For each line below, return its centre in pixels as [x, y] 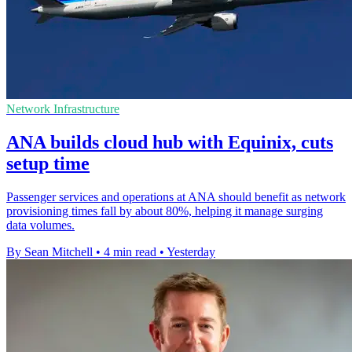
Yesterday [191, 252]
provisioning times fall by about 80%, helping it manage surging [165, 211]
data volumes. [40, 225]
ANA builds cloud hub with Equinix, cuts [170, 143]
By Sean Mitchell [49, 252]
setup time [48, 164]
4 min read [130, 252]
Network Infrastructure [63, 109]
